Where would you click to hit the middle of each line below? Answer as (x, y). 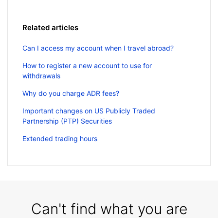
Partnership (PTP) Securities (67, 121)
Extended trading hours (60, 138)
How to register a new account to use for (87, 65)
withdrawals (41, 75)
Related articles (50, 27)
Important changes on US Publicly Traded (89, 110)
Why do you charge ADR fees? (71, 93)
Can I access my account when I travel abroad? (98, 48)
